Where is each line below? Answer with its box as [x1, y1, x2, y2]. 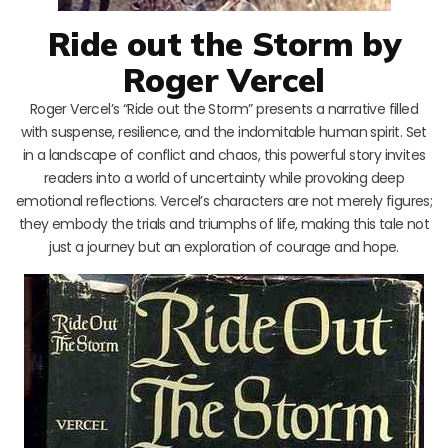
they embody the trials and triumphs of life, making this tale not [19, 213, 429, 234]
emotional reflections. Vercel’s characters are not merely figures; [15, 190, 433, 211]
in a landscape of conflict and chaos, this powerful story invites [22, 144, 426, 165]
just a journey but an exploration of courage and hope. [49, 236, 399, 257]
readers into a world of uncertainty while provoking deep [43, 167, 405, 188]
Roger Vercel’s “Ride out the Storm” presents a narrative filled [29, 98, 419, 119]
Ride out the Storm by [47, 22, 401, 64]
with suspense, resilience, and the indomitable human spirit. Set [21, 121, 427, 142]
